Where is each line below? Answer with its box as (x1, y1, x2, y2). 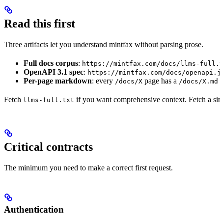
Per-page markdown (24, 77, 92, 85)
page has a (142, 77, 179, 85)
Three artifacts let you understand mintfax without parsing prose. (4, 40, 203, 49)
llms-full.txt (23, 96, 74, 104)
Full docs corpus (24, 59, 78, 68)
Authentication (4, 204, 64, 215)
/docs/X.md (179, 78, 218, 85)
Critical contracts (4, 140, 93, 154)
